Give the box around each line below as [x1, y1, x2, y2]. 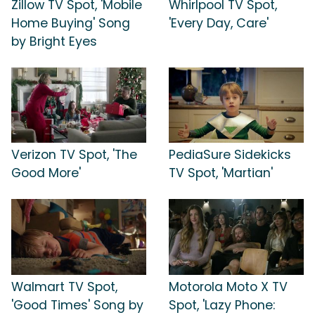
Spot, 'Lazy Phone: [169, 296, 275, 314]
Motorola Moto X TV [169, 278, 288, 295]
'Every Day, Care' [169, 14, 269, 32]
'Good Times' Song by [11, 296, 143, 314]
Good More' [11, 165, 81, 182]
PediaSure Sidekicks [169, 146, 291, 164]
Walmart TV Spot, [11, 278, 117, 295]
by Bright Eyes [11, 32, 97, 50]
